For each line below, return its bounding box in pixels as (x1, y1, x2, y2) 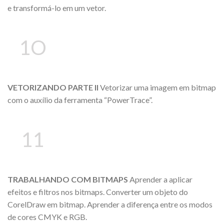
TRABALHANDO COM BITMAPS (7, 174, 129, 184)
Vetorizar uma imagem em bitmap (100, 82, 216, 92)
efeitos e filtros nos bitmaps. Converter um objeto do (7, 186, 188, 196)
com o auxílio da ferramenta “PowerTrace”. (7, 95, 152, 105)
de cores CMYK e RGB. (7, 211, 87, 221)
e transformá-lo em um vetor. (7, 3, 106, 13)
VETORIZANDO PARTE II (7, 82, 100, 92)
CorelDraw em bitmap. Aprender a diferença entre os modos (7, 199, 212, 209)
